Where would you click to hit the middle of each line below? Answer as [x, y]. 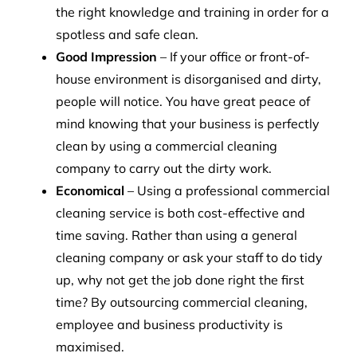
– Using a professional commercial [228, 190]
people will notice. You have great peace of [182, 101]
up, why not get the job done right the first [180, 279]
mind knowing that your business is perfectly [187, 123]
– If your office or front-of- [233, 56]
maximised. [90, 346]
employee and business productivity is [169, 324]
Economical [91, 190]
